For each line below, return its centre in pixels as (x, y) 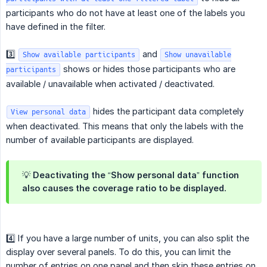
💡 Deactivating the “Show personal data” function (131, 175)
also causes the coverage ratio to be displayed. (124, 188)
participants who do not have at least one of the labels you (125, 13)
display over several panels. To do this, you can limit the (118, 252)
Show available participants (79, 55)
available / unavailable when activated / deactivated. (110, 83)
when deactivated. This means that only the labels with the (125, 126)
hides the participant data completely (167, 111)
